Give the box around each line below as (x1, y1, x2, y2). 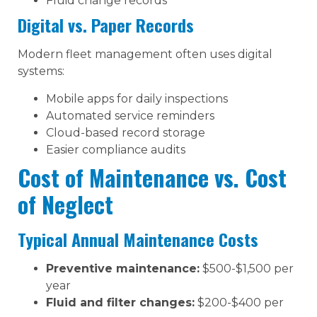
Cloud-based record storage (46, 125, 205, 139)
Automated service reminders (46, 108, 214, 122)
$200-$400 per (195, 295, 284, 309)
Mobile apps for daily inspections (46, 91, 228, 105)
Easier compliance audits (46, 142, 185, 156)
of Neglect (18, 187, 113, 221)
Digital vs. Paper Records (18, 12, 194, 38)
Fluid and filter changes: (46, 295, 195, 309)
